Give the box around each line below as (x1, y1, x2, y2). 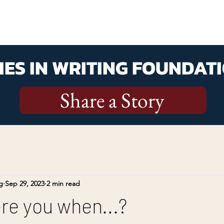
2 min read (46, 178, 80, 188)
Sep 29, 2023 (5, 178, 44, 188)
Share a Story (60, 86, 164, 114)
